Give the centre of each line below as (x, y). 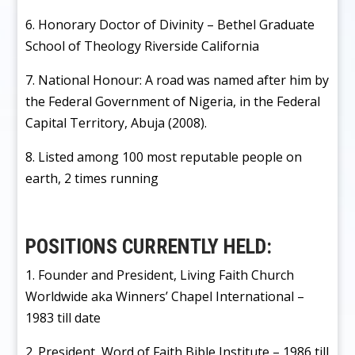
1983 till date (63, 317)
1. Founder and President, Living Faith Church (160, 275)
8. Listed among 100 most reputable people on (164, 157)
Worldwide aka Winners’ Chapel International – (165, 296)
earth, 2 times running (92, 178)
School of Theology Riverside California (143, 46)
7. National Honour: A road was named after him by (177, 80)
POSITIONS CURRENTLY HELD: (149, 246)
